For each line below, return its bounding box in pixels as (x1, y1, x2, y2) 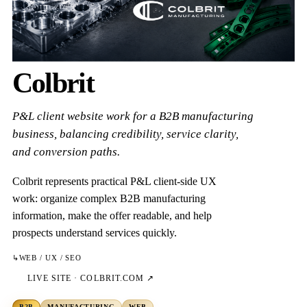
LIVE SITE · (27, 274, 81, 283)
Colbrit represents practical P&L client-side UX (12, 175, 217, 187)
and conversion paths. (12, 145, 120, 158)
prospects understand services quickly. (12, 226, 177, 238)
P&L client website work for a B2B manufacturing (12, 109, 254, 123)
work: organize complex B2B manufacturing (12, 192, 206, 204)
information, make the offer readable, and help (12, 209, 212, 221)
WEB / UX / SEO (19, 253, 82, 262)
